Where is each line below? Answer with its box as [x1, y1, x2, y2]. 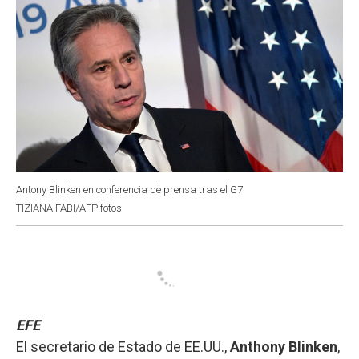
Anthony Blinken [230, 337, 337, 355]
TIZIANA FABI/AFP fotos [16, 201, 122, 214]
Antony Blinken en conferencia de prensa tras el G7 [16, 183, 243, 196]
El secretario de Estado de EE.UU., [16, 337, 230, 355]
